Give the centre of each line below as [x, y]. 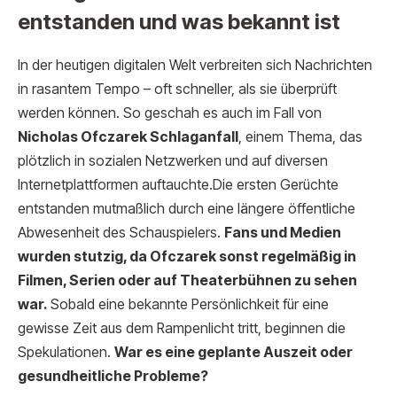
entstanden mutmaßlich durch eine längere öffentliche [187, 209]
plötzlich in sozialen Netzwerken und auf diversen [173, 161]
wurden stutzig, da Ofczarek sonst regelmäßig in [187, 257]
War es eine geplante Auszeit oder [234, 353]
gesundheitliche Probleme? [113, 377]
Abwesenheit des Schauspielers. [121, 233]
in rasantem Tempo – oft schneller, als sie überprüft [177, 90]
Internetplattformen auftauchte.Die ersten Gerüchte [178, 185]
